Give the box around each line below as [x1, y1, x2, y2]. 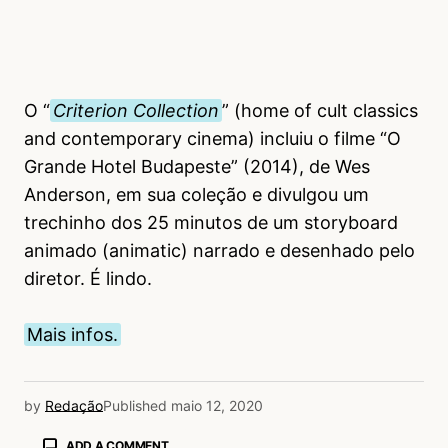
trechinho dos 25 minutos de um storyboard [24, 211, 398, 233]
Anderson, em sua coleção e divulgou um [24, 183, 369, 205]
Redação [45, 396, 103, 414]
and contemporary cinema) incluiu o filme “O [24, 127, 401, 149]
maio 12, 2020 [171, 396, 263, 414]
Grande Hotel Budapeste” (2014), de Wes [24, 155, 370, 177]
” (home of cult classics [222, 99, 418, 121]
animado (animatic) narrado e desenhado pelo [24, 239, 415, 261]
